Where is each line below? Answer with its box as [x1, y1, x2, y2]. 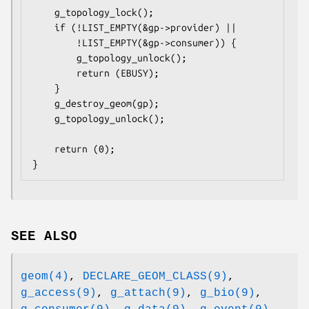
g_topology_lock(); [32, 6, 54, 18]
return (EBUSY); [32, 67, 77, 79]
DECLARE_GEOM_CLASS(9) [83, 270, 228, 283]
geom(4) [21, 270, 69, 283]
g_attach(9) [110, 286, 186, 299]
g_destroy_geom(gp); [32, 97, 54, 109]
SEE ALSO [11, 228, 77, 244]
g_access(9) [21, 286, 97, 299]
